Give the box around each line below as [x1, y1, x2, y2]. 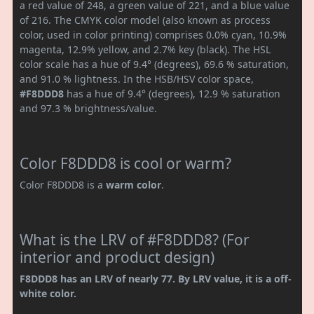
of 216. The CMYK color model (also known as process [20, 13, 271, 27]
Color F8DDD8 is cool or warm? [20, 153, 231, 173]
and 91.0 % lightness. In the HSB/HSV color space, [20, 71, 254, 86]
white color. [20, 286, 76, 300]
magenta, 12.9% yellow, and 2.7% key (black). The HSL [20, 42, 271, 56]
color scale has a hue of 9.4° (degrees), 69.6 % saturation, [20, 57, 289, 71]
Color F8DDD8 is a [20, 177, 106, 191]
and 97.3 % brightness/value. [20, 101, 157, 115]
